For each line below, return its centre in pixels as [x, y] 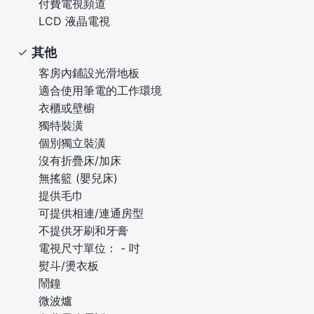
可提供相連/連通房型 [91, 213]
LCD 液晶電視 [74, 21]
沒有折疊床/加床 [80, 160]
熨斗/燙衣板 [69, 265]
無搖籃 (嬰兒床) [78, 178]
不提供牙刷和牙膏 [83, 230]
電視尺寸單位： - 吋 [89, 248]
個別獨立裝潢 [72, 143]
